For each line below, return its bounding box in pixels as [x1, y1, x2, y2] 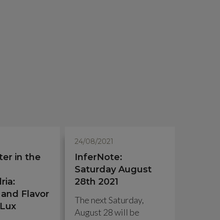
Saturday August [75, 164, 152, 175]
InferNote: [75, 152, 122, 163]
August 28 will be [75, 207, 139, 218]
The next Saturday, [75, 194, 144, 205]
